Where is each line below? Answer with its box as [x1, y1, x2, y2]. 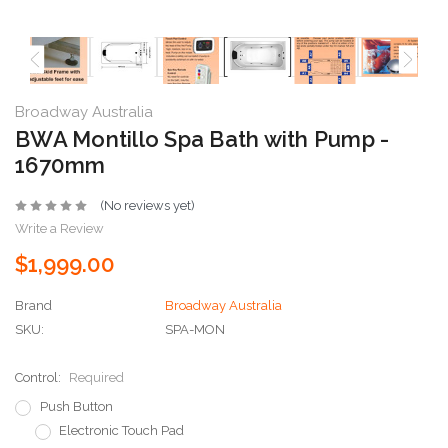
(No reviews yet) [99, 198, 195, 214]
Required [69, 370, 124, 386]
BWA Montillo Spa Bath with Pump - [15, 126, 390, 153]
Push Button [39, 399, 113, 415]
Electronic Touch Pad [59, 423, 184, 439]
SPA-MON [165, 322, 225, 338]
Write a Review [15, 221, 104, 237]
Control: [15, 370, 64, 386]
